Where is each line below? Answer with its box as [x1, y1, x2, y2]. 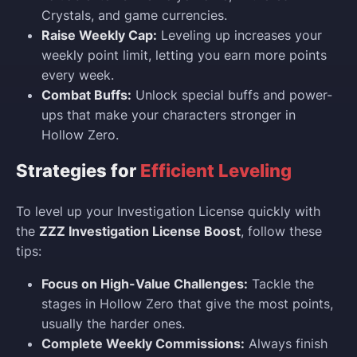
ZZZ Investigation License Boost [39, 223, 241, 240]
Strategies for [16, 160, 140, 182]
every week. [41, 67, 114, 84]
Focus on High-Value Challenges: [41, 276, 248, 292]
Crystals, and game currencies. [41, 7, 227, 24]
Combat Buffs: [41, 87, 131, 104]
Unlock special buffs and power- [131, 87, 332, 104]
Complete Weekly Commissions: [41, 335, 245, 352]
